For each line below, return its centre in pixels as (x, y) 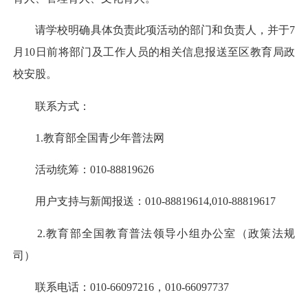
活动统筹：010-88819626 (84, 170)
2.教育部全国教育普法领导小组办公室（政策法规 (154, 233)
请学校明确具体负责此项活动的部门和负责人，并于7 (154, 30)
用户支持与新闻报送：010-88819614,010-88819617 (144, 201)
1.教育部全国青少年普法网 (89, 137)
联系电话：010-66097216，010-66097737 (121, 287)
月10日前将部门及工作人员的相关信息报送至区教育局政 (154, 52)
